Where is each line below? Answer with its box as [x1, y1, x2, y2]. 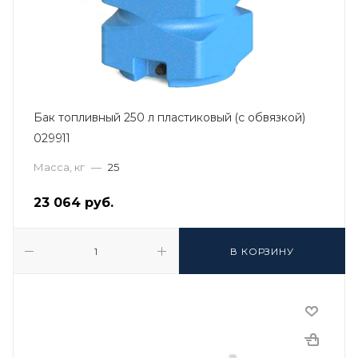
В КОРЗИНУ [230, 245, 294, 257]
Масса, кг [34, 161, 85, 173]
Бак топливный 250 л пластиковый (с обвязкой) [34, 110, 305, 125]
